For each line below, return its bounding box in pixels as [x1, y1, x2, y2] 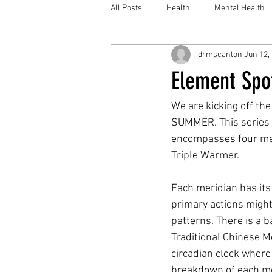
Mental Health [214, 2, 265, 13]
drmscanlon [198, 49, 242, 60]
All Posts [110, 2, 142, 13]
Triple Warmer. [171, 149, 239, 162]
